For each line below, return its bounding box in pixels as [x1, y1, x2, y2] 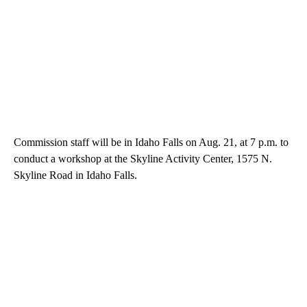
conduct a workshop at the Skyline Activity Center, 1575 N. [14, 152, 272, 164]
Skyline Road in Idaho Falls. [14, 169, 137, 181]
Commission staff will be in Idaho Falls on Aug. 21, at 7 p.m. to [14, 136, 288, 148]
